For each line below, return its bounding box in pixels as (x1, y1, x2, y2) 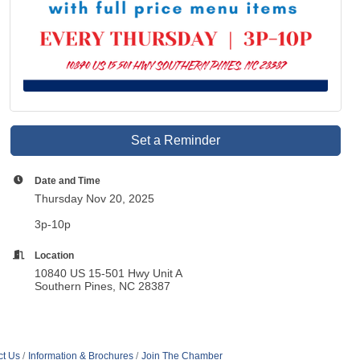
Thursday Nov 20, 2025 (35, 192, 155, 206)
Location (35, 250, 75, 261)
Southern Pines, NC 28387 (35, 280, 171, 293)
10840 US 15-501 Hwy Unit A (35, 267, 186, 280)
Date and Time (35, 175, 101, 186)
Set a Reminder (131, 133, 221, 148)
